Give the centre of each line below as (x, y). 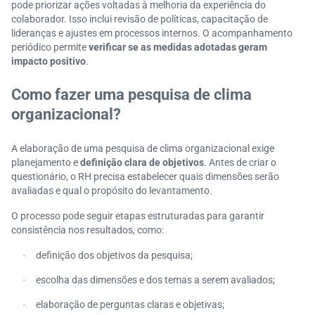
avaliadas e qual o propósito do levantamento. (112, 191)
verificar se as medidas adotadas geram (177, 47)
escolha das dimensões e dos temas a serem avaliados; (155, 280)
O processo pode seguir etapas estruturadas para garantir (138, 216)
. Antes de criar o (240, 162)
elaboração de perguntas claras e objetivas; (130, 304)
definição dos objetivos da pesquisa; (114, 255)
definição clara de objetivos (142, 162)
